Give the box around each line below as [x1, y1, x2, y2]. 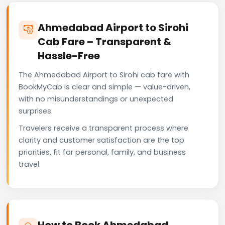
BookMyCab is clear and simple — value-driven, [19, 81, 190, 92]
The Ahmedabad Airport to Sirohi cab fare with [19, 69, 189, 80]
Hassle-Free [38, 48, 100, 63]
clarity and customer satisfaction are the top [19, 135, 184, 145]
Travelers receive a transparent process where [19, 123, 188, 133]
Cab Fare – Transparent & [38, 34, 171, 49]
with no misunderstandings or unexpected [19, 93, 173, 104]
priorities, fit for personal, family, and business [19, 147, 186, 157]
